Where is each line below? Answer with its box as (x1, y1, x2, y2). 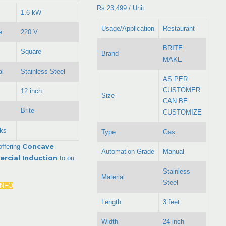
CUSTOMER (163, 86, 201, 94)
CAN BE (163, 97, 188, 105)
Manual (163, 147, 185, 155)
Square (20, 47, 41, 55)
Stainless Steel (20, 67, 65, 75)
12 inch (20, 87, 42, 95)
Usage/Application (101, 24, 155, 32)
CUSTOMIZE (163, 108, 202, 116)
